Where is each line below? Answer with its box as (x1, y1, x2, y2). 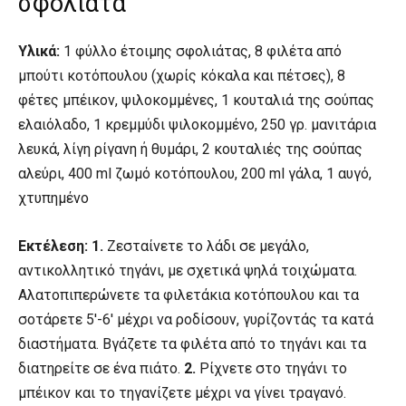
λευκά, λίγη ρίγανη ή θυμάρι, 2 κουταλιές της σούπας (18, 140, 362, 159)
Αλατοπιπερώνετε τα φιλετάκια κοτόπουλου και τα (18, 286, 359, 304)
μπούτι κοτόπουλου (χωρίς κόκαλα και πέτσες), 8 (18, 67, 345, 85)
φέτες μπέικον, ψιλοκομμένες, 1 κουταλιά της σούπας (18, 92, 374, 110)
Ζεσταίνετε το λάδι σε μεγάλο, (103, 237, 309, 256)
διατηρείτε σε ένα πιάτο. (18, 360, 184, 378)
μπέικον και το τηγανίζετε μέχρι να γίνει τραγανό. (18, 384, 346, 402)
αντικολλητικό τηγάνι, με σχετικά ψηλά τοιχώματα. (18, 262, 357, 280)
